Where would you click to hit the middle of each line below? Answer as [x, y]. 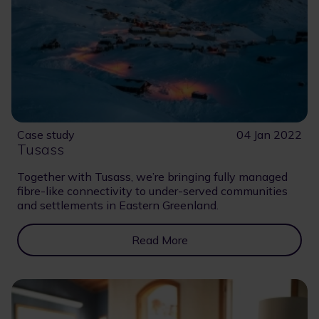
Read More [159, 240]
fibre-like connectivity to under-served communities [152, 190]
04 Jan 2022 [269, 134]
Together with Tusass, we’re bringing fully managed [152, 176]
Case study [46, 134]
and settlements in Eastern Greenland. [118, 205]
